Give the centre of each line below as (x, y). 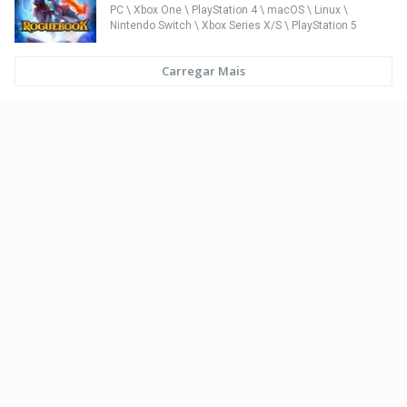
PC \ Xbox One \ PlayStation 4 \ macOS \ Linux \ (229, 10)
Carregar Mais (203, 71)
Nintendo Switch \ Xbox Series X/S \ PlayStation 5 (233, 25)
